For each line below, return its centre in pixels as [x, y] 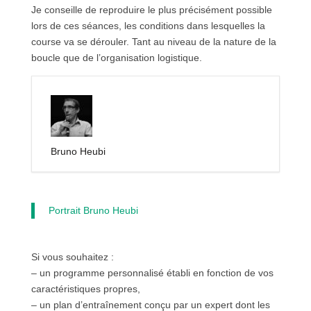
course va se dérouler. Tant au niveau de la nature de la [153, 42]
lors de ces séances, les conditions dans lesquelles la [148, 26]
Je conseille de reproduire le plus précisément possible [151, 10]
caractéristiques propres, [85, 289]
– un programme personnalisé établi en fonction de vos [152, 273]
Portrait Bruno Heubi [93, 211]
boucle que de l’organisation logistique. [116, 58]
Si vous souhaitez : [72, 257]
